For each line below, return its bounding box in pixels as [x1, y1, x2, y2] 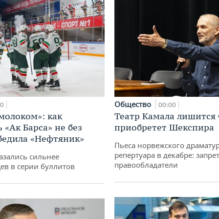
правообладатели [114, 159, 178, 170]
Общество [114, 99, 153, 109]
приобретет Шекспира [114, 121, 214, 133]
